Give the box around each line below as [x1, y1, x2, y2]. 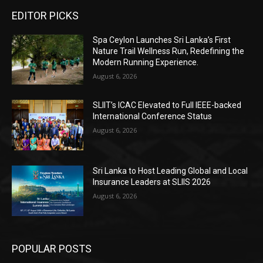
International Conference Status [93, 112, 213, 122]
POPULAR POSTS [12, 242, 92, 255]
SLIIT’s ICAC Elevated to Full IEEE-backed [93, 100, 242, 110]
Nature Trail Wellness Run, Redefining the [93, 46, 245, 56]
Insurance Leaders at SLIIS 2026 [93, 177, 211, 187]
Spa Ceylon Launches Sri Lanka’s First [93, 35, 231, 45]
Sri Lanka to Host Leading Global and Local [93, 166, 248, 176]
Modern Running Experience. [93, 57, 199, 67]
